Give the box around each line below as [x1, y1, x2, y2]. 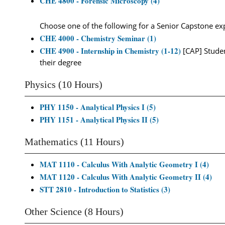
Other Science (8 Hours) [25, 206, 124, 217]
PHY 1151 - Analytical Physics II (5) [40, 114, 159, 125]
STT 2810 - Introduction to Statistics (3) [40, 184, 170, 195]
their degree [40, 57, 81, 67]
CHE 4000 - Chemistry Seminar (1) [40, 33, 156, 44]
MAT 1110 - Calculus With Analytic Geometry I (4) [40, 159, 209, 170]
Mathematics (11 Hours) [25, 137, 124, 147]
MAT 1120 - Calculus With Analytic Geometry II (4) [40, 171, 212, 182]
